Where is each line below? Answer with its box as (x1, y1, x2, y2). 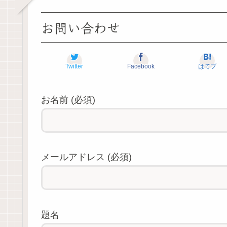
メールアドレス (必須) (41, 152, 132, 163)
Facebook (127, 63, 155, 70)
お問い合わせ (41, 18, 120, 36)
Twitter (65, 63, 83, 70)
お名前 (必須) (41, 95, 95, 105)
